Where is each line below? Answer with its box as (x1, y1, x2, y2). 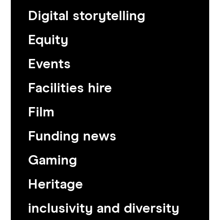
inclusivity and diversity (28, 201, 180, 216)
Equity (28, 33, 69, 47)
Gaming (28, 153, 78, 167)
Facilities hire (28, 81, 112, 95)
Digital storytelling (28, 9, 146, 23)
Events (28, 57, 71, 71)
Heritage (28, 177, 83, 192)
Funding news (28, 129, 117, 143)
